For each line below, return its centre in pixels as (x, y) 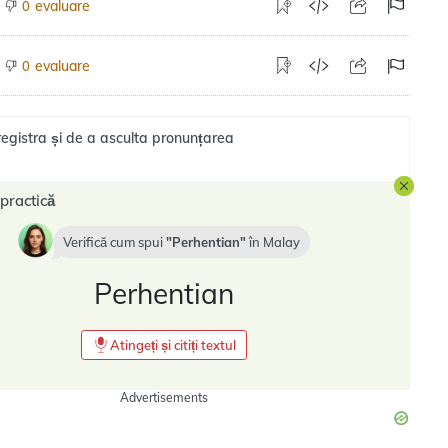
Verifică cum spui (114, 242)
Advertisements (164, 397)
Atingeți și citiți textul (173, 345)
